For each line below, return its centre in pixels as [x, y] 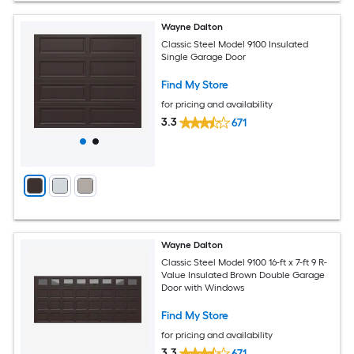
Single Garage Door [204, 57]
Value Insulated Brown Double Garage [243, 275]
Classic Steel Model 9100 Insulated [235, 45]
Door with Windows [203, 288]
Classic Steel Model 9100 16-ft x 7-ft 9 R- [245, 263]
